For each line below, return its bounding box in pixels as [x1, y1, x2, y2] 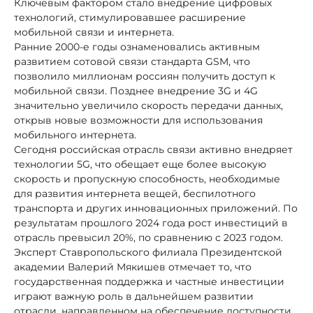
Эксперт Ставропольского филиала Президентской [14, 245, 282, 259]
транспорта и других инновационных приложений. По [14, 201, 298, 214]
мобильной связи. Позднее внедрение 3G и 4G [14, 84, 258, 97]
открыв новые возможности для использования [14, 113, 263, 126]
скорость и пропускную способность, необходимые [14, 172, 280, 185]
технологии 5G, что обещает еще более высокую [14, 157, 266, 170]
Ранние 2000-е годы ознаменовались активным [14, 40, 260, 53]
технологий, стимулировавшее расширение [14, 10, 246, 24]
